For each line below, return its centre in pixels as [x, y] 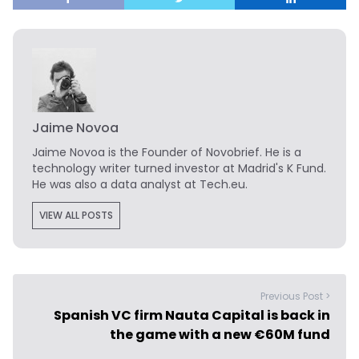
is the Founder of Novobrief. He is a [203, 152]
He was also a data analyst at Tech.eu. [140, 184]
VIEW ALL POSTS [76, 215]
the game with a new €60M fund [220, 335]
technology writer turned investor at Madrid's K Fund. [179, 168]
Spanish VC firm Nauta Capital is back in [192, 315]
